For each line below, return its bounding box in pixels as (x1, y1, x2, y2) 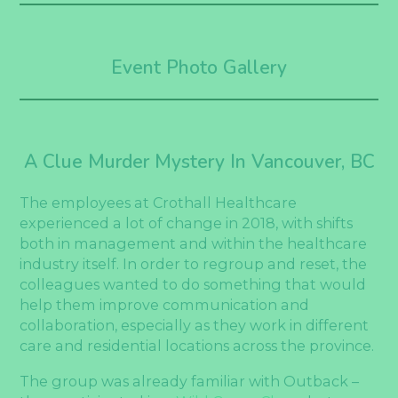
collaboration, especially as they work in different (20, 316, 370, 335)
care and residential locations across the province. (20, 337, 375, 355)
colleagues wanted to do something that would (20, 275, 367, 294)
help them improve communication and (20, 296, 310, 314)
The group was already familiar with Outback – (20, 371, 360, 390)
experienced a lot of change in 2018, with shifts (20, 214, 354, 233)
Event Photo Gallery (111, 54, 287, 80)
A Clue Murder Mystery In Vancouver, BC (23, 149, 375, 175)
